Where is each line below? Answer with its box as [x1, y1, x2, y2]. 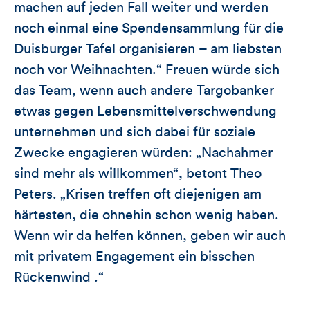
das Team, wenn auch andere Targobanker [14, 83, 274, 98]
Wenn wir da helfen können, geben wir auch [14, 228, 286, 243]
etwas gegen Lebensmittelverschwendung [14, 104, 277, 118]
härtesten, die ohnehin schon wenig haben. [14, 208, 279, 222]
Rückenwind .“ [14, 270, 104, 284]
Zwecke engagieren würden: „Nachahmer [14, 145, 273, 160]
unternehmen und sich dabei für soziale [14, 125, 255, 139]
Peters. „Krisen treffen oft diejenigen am [14, 187, 262, 201]
